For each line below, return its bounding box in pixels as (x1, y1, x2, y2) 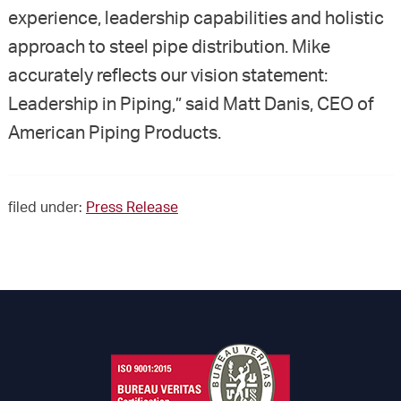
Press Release (85, 200, 178, 216)
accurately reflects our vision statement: (7, 67, 328, 86)
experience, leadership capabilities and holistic (7, 10, 384, 29)
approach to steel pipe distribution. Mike (7, 38, 330, 57)
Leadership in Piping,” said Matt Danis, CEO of (7, 96, 374, 115)
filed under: (7, 200, 86, 216)
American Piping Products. (7, 124, 221, 143)
